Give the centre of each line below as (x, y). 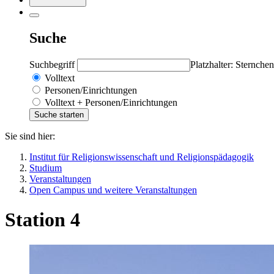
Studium (46, 168)
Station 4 (43, 220)
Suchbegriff (53, 64)
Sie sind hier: (30, 136)
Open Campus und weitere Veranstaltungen (113, 190)
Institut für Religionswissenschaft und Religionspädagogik (142, 157)
